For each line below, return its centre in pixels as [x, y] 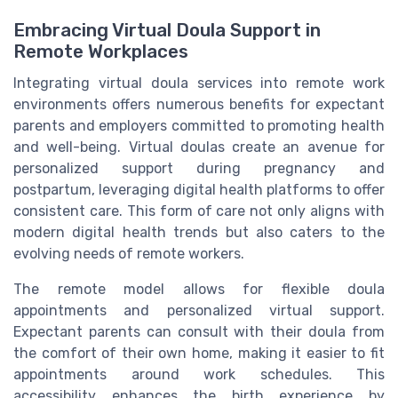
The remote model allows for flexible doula [199, 290]
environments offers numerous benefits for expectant [199, 105]
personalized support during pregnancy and [199, 169]
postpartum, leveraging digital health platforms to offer [199, 190]
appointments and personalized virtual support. [199, 311]
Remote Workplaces [101, 52]
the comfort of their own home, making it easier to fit [199, 354]
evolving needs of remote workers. [129, 254]
